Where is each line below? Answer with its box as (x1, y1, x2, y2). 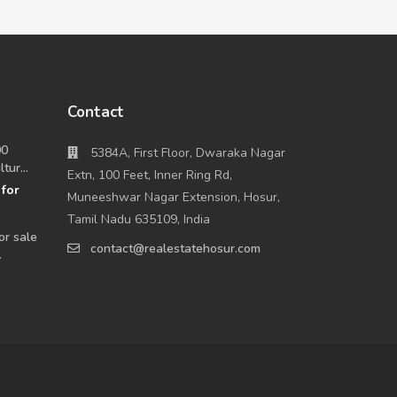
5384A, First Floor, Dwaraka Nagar (90, 144, 285, 162)
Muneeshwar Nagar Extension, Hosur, (67, 189, 280, 206)
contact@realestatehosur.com (90, 240, 261, 258)
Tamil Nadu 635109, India (67, 211, 210, 229)
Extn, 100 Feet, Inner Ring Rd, (67, 167, 232, 184)
